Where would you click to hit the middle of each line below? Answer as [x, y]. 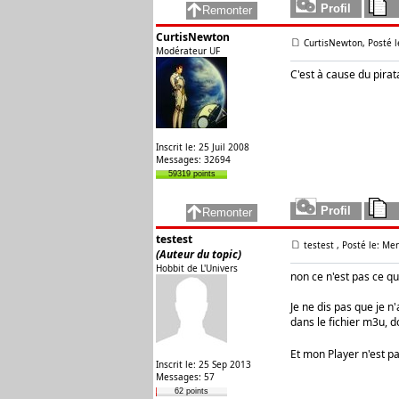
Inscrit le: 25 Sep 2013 [204, 364]
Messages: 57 [185, 377]
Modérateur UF [188, 51]
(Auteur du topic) [199, 254]
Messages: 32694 [193, 159]
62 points [191, 391]
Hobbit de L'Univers [197, 268]
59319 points [191, 174]
